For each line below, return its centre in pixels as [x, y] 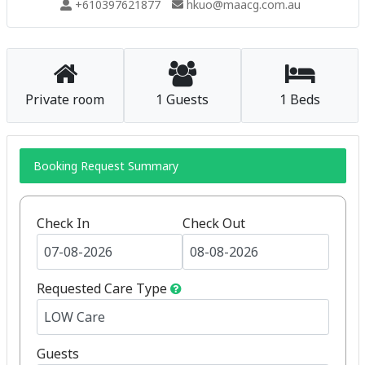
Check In [63, 223]
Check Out [214, 223]
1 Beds [300, 99]
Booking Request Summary [106, 166]
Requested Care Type [101, 288]
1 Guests [182, 99]
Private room [65, 99]
